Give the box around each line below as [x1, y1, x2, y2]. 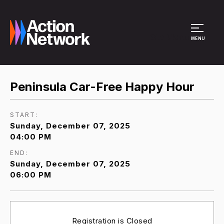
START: [10, 110, 38, 118]
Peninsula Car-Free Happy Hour [10, 79, 194, 94]
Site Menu [150, 32, 188, 42]
